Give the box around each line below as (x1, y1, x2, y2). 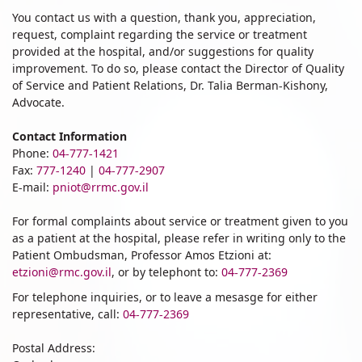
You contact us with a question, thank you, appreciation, (12, 10, 316, 26)
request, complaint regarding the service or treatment (12, 27, 307, 43)
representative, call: (12, 306, 123, 322)
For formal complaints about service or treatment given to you (12, 213, 348, 229)
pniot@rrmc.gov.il (53, 179, 149, 196)
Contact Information (12, 128, 127, 145)
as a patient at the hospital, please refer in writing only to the (12, 230, 346, 246)
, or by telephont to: (112, 264, 221, 280)
